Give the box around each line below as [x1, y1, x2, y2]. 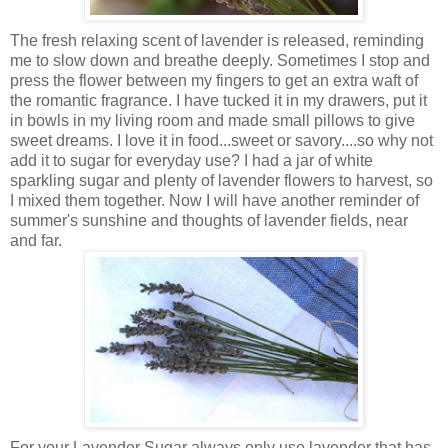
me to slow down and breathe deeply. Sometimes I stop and [10, 52, 430, 70]
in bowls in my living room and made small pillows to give [10, 112, 415, 130]
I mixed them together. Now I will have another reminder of [10, 192, 419, 210]
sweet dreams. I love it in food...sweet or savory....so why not [10, 132, 433, 150]
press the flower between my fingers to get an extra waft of [10, 72, 418, 90]
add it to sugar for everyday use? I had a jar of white [10, 152, 373, 170]
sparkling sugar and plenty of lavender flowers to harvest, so [10, 172, 433, 190]
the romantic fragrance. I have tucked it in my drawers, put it [10, 92, 427, 110]
